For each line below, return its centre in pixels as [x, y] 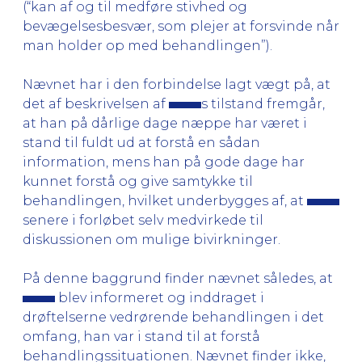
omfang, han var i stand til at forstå [141, 336]
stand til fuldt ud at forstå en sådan [141, 142]
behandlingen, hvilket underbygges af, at [165, 200]
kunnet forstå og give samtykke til [138, 181]
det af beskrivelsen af [96, 103]
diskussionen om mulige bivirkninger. [152, 239]
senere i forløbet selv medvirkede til [143, 220]
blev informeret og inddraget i [160, 297]
